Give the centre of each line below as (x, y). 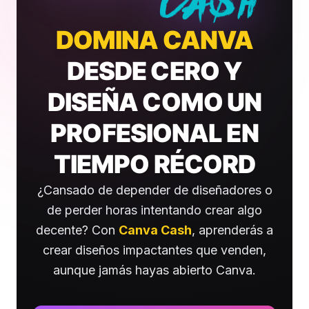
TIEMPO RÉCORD (154, 164)
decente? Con (77, 230)
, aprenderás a (232, 230)
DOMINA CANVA (154, 40)
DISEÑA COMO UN (154, 102)
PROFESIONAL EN (154, 133)
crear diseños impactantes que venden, (154, 250)
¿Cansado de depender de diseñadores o (154, 190)
